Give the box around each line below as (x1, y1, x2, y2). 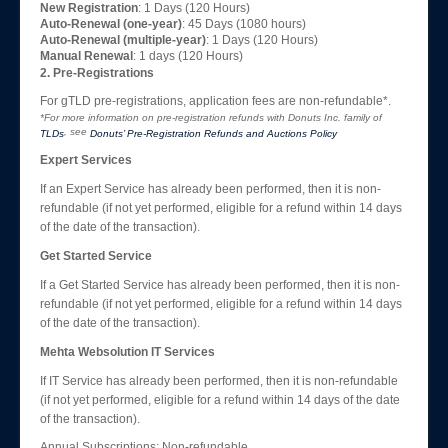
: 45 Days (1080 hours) (182, 17, 306, 31)
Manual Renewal (40, 49, 133, 63)
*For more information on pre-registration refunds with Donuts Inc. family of (40, 112, 382, 123)
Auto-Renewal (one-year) (40, 17, 182, 31)
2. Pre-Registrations (40, 66, 154, 80)
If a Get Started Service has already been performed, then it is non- (40, 278, 400, 292)
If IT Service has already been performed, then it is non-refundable (40, 374, 398, 388)
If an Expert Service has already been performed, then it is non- (40, 182, 381, 196)
